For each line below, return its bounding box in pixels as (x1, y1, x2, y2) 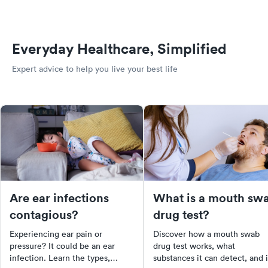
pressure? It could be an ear (10, 240, 115, 252)
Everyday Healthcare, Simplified (12, 39, 227, 58)
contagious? (10, 206, 78, 223)
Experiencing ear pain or (10, 229, 102, 240)
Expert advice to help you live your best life (12, 63, 178, 75)
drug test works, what (153, 240, 235, 252)
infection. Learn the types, (10, 252, 110, 264)
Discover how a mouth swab (153, 229, 260, 240)
